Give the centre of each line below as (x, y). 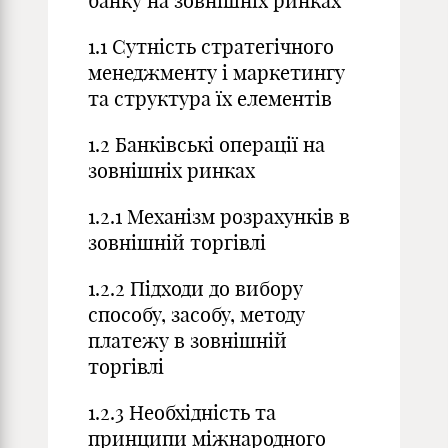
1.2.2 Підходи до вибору (195, 288)
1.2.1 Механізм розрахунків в (219, 216)
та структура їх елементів (210, 98)
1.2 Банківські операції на (206, 144)
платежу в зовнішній (187, 340)
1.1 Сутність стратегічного (211, 46)
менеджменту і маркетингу (216, 72)
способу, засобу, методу (196, 314)
